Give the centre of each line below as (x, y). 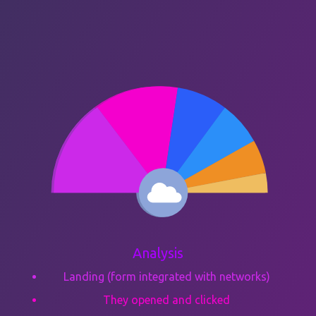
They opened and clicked (166, 300)
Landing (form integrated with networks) (166, 276)
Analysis (158, 253)
